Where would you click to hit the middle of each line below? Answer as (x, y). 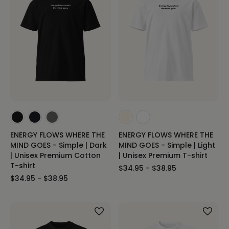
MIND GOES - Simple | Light (167, 145)
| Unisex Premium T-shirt (163, 156)
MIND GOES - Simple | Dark (59, 145)
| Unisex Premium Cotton (55, 156)
